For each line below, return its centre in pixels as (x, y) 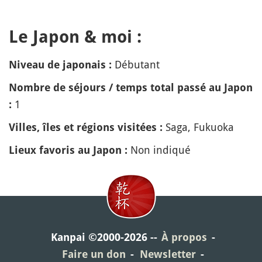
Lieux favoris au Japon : (68, 150)
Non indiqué (159, 149)
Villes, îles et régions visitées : (86, 127)
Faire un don (94, 254)
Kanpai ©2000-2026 (99, 237)
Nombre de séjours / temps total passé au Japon (131, 87)
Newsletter (168, 254)
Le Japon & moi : (75, 37)
